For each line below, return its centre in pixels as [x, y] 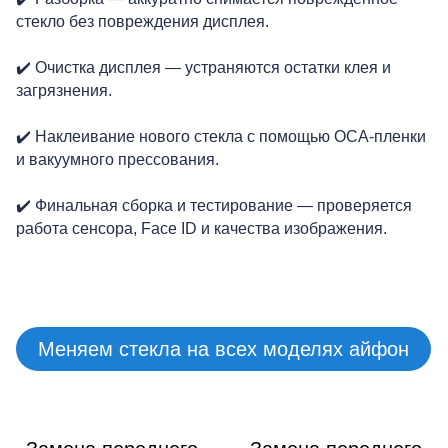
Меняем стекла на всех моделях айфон [223, 348]
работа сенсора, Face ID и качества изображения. [201, 228]
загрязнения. [64, 90]
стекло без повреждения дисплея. [142, 21]
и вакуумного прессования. [117, 159]
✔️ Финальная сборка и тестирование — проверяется [214, 205]
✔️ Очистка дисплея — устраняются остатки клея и [203, 67]
